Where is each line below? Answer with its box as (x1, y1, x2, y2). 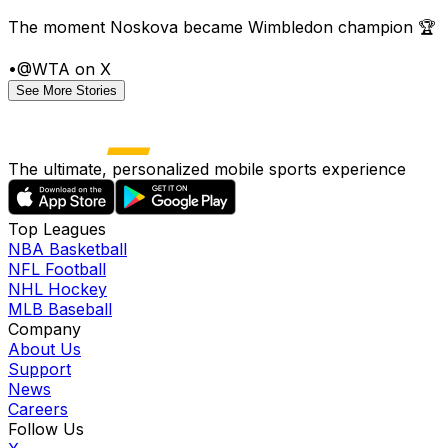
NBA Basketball (8, 238, 127, 259)
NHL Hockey (8, 278, 107, 299)
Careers (8, 398, 68, 419)
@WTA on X (17, 58, 111, 79)
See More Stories (16, 82, 117, 98)
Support (8, 358, 71, 379)
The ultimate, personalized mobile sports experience (8, 158, 406, 179)
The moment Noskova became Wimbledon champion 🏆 (8, 16, 436, 37)
